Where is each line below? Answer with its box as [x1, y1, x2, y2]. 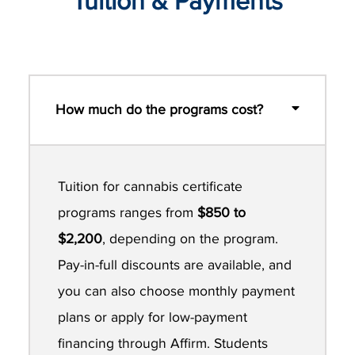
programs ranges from [58, 204, 198, 222]
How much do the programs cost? [55, 101, 263, 118]
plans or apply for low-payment [58, 309, 248, 326]
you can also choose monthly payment [58, 283, 296, 300]
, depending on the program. [102, 231, 279, 248]
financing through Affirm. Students [58, 335, 269, 353]
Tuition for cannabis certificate [58, 178, 243, 196]
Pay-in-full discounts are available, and [58, 257, 292, 274]
